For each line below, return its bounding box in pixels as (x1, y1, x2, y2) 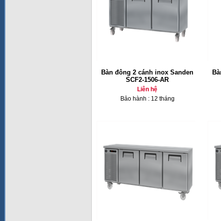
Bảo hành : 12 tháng (120, 95, 175, 102)
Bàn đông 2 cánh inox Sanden (101, 69, 193, 76)
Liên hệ (137, 86, 157, 93)
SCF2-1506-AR (126, 76, 169, 83)
